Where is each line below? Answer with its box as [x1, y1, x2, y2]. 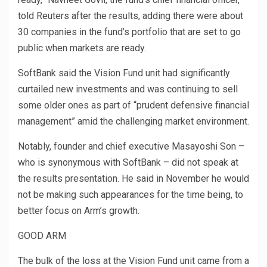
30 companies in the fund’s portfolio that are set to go [18, 26, 241, 38]
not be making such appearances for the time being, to [18, 189, 243, 201]
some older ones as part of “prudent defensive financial [18, 100, 249, 111]
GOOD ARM [18, 230, 66, 242]
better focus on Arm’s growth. [18, 205, 139, 217]
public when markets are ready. [18, 42, 146, 54]
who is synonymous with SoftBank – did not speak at [18, 157, 238, 169]
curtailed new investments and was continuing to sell [18, 83, 238, 95]
